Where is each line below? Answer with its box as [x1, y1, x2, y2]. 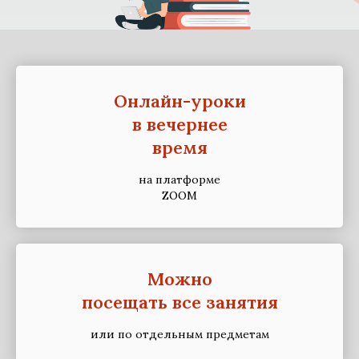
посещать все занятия [81, 291, 278, 313]
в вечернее [131, 113, 228, 135]
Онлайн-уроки [113, 90, 246, 112]
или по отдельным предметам [90, 327, 269, 341]
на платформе [139, 172, 220, 187]
